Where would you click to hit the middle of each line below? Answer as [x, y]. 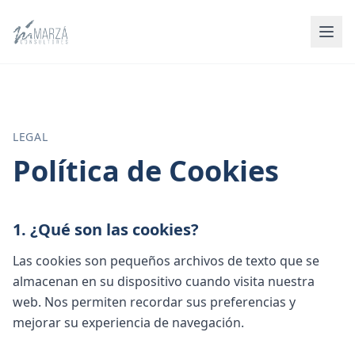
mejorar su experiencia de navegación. [128, 323]
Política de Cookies [146, 171]
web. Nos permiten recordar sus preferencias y [154, 302]
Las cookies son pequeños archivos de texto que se [166, 261]
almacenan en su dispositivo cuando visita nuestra [164, 281]
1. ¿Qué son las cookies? [106, 229]
